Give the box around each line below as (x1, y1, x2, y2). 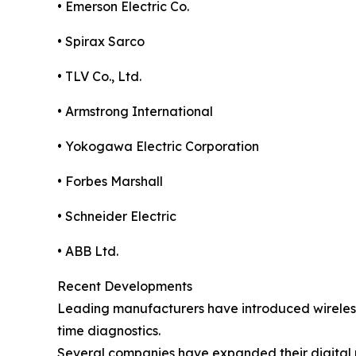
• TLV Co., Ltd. (57, 68, 141, 85)
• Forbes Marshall (57, 173, 163, 190)
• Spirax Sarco (57, 33, 145, 50)
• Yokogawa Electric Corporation (57, 138, 259, 155)
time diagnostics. (57, 323, 161, 339)
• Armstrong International (57, 103, 213, 120)
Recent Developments (57, 278, 192, 295)
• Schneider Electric (57, 208, 176, 225)
